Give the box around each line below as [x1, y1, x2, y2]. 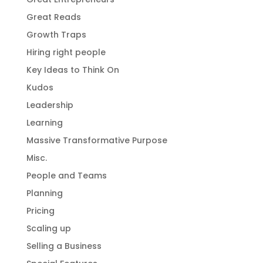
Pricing [26, 205, 55, 217]
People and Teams [26, 170, 107, 181]
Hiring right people [26, 46, 106, 58]
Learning [26, 117, 63, 129]
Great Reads [26, 11, 81, 23]
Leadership [26, 99, 73, 111]
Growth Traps [26, 29, 86, 41]
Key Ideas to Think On [26, 64, 119, 76]
